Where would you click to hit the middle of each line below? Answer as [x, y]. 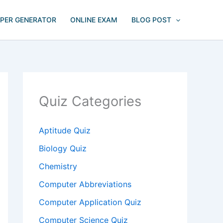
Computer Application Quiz [90, 202]
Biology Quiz [63, 149]
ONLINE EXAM [94, 20]
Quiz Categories [90, 101]
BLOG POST [151, 20]
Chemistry [58, 167]
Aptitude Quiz [65, 131]
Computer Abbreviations [85, 184]
